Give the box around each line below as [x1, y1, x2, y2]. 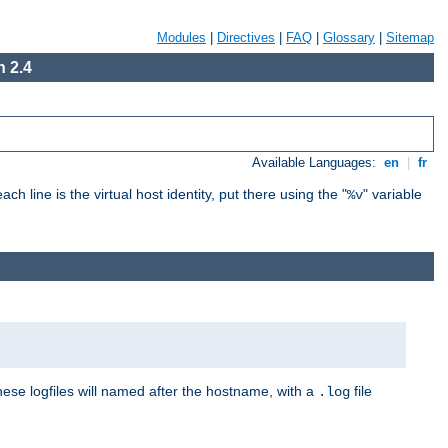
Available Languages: [252, 155, 381, 171]
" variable [363, 186, 422, 203]
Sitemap [386, 30, 434, 45]
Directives [217, 30, 275, 45]
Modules [157, 30, 206, 45]
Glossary [323, 30, 375, 45]
